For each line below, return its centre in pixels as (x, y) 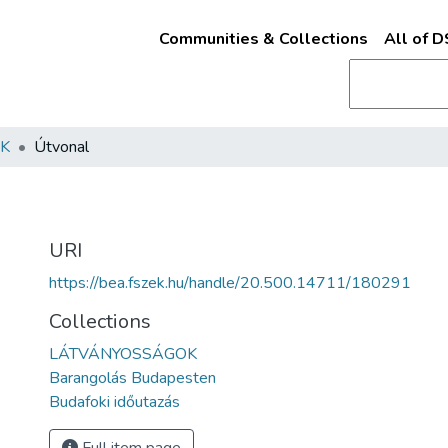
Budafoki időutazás (114, 402)
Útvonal (61, 147)
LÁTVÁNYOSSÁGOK (123, 354)
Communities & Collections (263, 39)
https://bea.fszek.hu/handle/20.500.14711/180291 (230, 283)
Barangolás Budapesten (132, 378)
